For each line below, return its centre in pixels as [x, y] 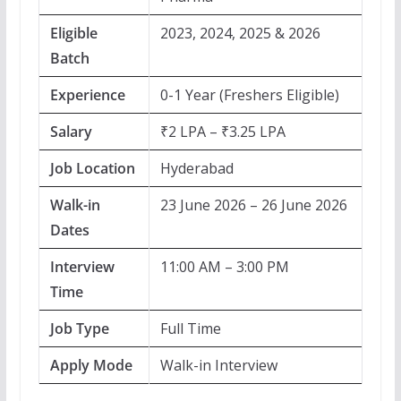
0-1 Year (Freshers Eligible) [249, 95]
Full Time [190, 328]
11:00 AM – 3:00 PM [224, 267]
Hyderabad [196, 168]
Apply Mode [91, 365]
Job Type [79, 328]
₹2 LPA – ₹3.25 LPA [222, 132]
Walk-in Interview [218, 365]
